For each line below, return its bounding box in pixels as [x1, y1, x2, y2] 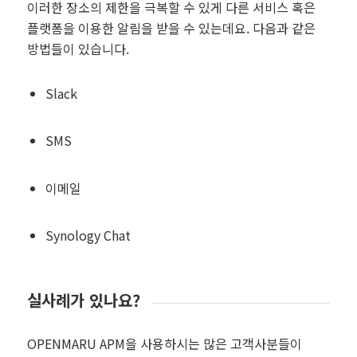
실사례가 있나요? [26, 288, 140, 312]
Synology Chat [45, 225, 131, 245]
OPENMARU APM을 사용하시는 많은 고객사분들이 [26, 334, 302, 354]
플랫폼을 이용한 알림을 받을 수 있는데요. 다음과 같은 [26, 18, 316, 38]
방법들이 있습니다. [26, 39, 129, 59]
